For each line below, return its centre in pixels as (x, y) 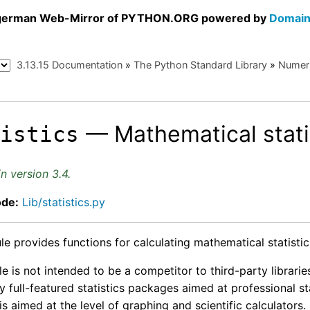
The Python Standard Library (200, 65)
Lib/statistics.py (64, 202)
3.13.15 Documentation (70, 65)
